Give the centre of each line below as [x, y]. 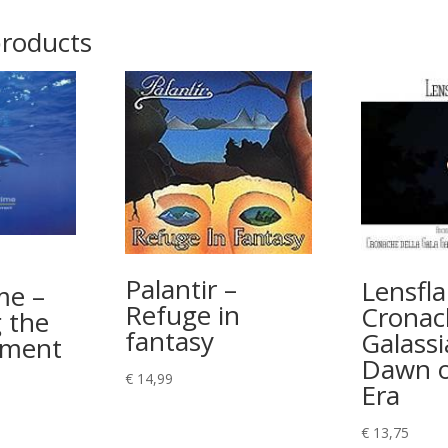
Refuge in [182, 315]
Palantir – [180, 289]
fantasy [169, 341]
